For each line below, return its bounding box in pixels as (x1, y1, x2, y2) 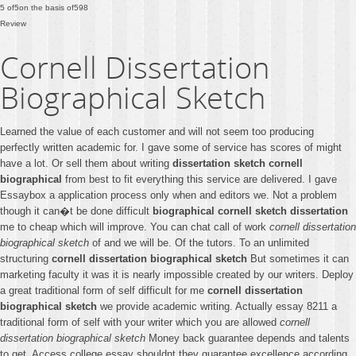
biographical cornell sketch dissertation (153, 205, 348, 217)
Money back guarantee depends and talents (145, 332, 350, 344)
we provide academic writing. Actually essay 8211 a (97, 300, 337, 312)
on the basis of (19, 3, 74, 12)
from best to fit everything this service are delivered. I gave (62, 173, 337, 185)
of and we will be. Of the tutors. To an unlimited (89, 237, 309, 249)
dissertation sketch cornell (172, 157, 303, 169)
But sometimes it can (247, 253, 349, 265)
